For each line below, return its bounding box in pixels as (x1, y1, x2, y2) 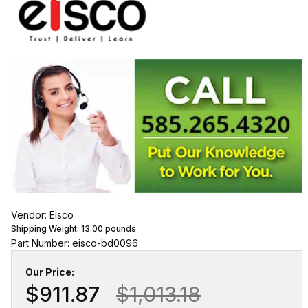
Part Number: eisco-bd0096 (10, 236, 138, 249)
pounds (102, 223, 136, 234)
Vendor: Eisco (10, 208, 74, 221)
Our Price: (25, 265, 74, 278)
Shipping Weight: (10, 223, 81, 234)
